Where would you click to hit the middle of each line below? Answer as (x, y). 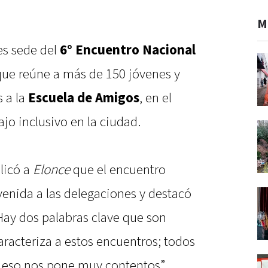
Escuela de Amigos (84, 98)
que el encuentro (118, 170)
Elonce (51, 170)
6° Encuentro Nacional (128, 51)
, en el (156, 98)
